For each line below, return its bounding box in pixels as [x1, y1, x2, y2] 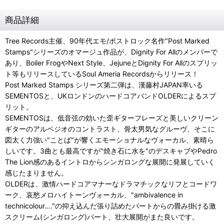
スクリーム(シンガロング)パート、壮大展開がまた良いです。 [5, 212, 199, 221]
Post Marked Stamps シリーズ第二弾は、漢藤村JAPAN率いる [5, 80, 203, 89]
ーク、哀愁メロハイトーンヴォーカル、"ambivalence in [5, 190, 183, 199]
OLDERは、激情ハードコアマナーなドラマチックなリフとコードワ [5, 179, 217, 188]
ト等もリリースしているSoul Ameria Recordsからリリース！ [5, 69, 198, 78]
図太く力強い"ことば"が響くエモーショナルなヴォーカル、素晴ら [5, 135, 214, 144]
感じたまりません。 [5, 168, 68, 177]
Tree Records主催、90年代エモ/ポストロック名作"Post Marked [5, 36, 209, 45]
